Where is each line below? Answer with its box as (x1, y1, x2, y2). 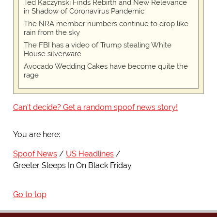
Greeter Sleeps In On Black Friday (13, 161, 132, 170)
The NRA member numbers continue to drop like (23, 19, 188, 29)
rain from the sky (23, 28, 80, 37)
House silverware (23, 49, 81, 59)
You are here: (13, 130, 60, 139)
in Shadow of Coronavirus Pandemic (23, 7, 144, 16)
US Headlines (65, 149, 114, 159)
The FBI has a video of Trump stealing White (23, 41, 171, 50)
